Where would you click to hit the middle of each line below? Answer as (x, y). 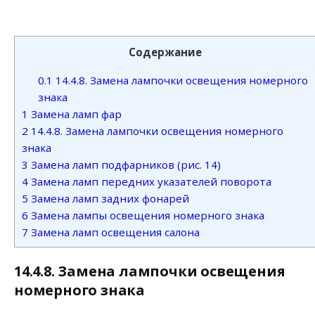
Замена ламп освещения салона (114, 232)
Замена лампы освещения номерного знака (146, 215)
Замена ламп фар (75, 114)
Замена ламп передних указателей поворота (150, 181)
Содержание (165, 52)
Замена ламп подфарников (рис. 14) (124, 164)
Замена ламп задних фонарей (109, 198)
